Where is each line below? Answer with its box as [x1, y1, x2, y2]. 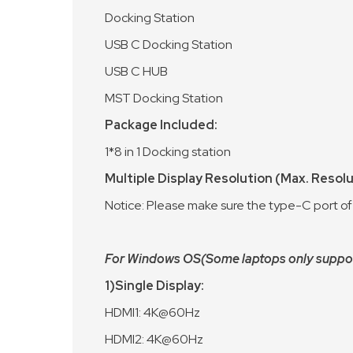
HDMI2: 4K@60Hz [105, 331, 203, 347]
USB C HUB [105, 63, 168, 80]
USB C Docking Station [105, 36, 232, 53]
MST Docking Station [105, 90, 223, 106]
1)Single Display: [105, 277, 206, 294]
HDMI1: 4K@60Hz [105, 304, 200, 321]
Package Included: [105, 117, 217, 133]
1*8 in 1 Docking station [105, 143, 231, 160]
